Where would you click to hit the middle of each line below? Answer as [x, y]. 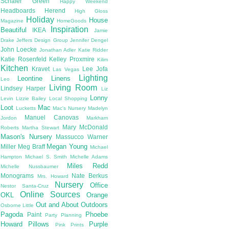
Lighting [94, 78]
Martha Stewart [41, 127]
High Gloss [91, 11]
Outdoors [95, 204]
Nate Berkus [90, 175]
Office [99, 185]
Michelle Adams [89, 156]
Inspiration [70, 29]
